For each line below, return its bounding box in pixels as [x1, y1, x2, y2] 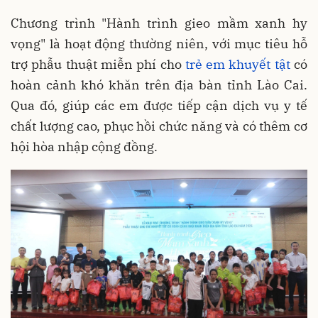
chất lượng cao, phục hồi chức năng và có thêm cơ [11, 118, 307, 134]
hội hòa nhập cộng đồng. [11, 138, 158, 155]
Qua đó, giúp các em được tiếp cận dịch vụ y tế [11, 97, 307, 114]
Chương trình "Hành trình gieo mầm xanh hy [11, 15, 307, 31]
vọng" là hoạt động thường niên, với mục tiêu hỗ [11, 35, 307, 52]
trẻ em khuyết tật [185, 56, 290, 72]
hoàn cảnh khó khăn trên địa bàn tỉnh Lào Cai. [11, 77, 307, 93]
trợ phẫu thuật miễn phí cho [11, 56, 185, 72]
